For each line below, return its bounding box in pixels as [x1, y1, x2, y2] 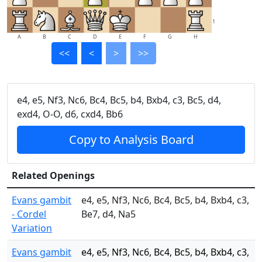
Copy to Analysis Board [68, 132, 194, 147]
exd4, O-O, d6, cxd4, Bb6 [17, 108, 123, 120]
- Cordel [12, 208, 46, 220]
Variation [12, 222, 52, 235]
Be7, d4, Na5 [81, 208, 136, 220]
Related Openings [12, 169, 95, 182]
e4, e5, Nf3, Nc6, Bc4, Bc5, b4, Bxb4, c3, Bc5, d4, [17, 94, 221, 106]
